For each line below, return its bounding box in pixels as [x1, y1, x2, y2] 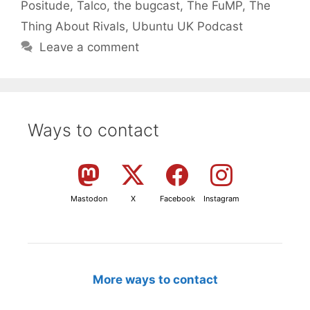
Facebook [159, 193, 195, 203]
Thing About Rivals [21, 19, 125, 33]
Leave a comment [39, 39, 140, 54]
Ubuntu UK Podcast [132, 19, 243, 33]
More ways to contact [92, 272, 218, 286]
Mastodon [70, 193, 107, 203]
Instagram [203, 193, 239, 203]
